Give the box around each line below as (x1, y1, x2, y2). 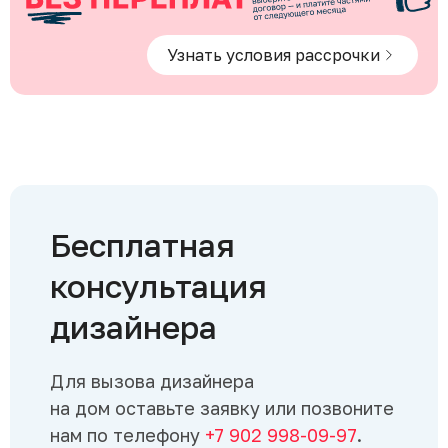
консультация (50, 266, 267, 305)
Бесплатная (50, 225, 235, 264)
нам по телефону (50, 423, 205, 446)
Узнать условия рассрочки (167, 44, 380, 65)
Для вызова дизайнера (50, 369, 254, 392)
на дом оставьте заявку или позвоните (50, 396, 394, 419)
